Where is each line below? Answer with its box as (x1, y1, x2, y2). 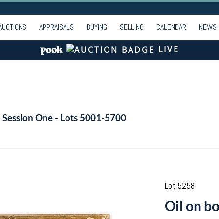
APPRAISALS (39, 22, 74, 32)
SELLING (120, 22, 144, 32)
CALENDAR (156, 22, 186, 32)
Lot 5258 (164, 180, 195, 191)
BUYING (87, 22, 107, 32)
